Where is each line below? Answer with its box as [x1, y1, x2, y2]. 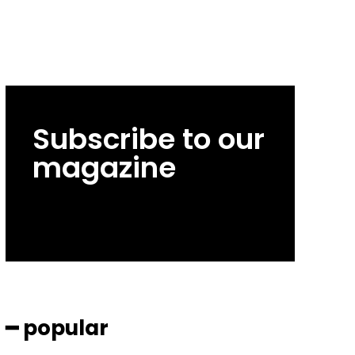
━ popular [5, 314, 109, 343]
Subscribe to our [32, 119, 265, 160]
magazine [32, 147, 176, 189]
